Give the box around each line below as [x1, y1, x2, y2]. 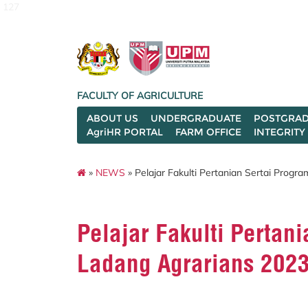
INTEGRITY [254, 126, 305, 138]
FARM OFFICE [175, 126, 241, 138]
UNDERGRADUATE [151, 112, 241, 124]
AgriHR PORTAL [87, 126, 163, 138]
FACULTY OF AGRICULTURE [77, 89, 203, 102]
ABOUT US [87, 112, 138, 124]
